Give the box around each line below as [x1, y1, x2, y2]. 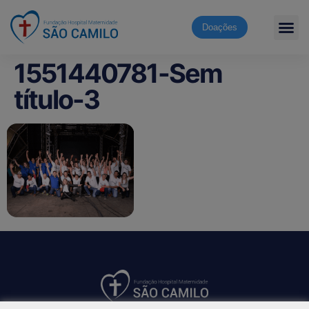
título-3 [14, 83, 99, 115]
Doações [201, 22, 237, 32]
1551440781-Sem [14, 57, 222, 89]
